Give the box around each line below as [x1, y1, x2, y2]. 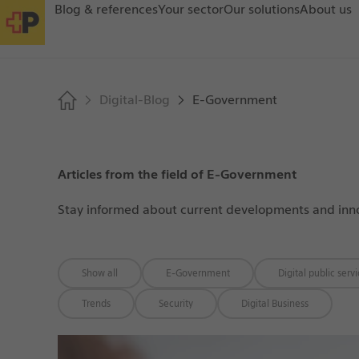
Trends [81, 297, 111, 309]
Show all [81, 267, 118, 279]
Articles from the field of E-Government [57, 167, 296, 182]
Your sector [158, 2, 224, 17]
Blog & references [54, 2, 158, 17]
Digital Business [240, 297, 309, 309]
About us [300, 2, 352, 17]
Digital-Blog [99, 92, 170, 107]
